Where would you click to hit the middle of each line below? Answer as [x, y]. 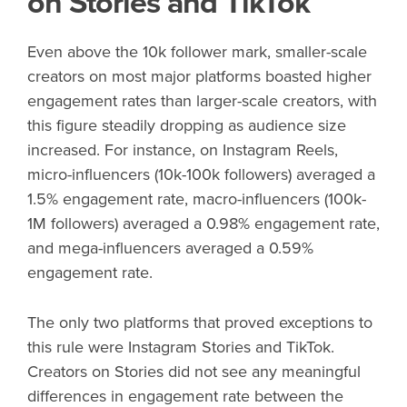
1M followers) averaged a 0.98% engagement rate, [203, 223]
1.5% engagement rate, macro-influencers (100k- [197, 199]
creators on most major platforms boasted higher [199, 76]
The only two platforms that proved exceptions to [200, 322]
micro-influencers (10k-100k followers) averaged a [201, 174]
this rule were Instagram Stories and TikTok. [181, 347]
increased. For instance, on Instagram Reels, [183, 149]
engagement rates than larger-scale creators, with [202, 100]
